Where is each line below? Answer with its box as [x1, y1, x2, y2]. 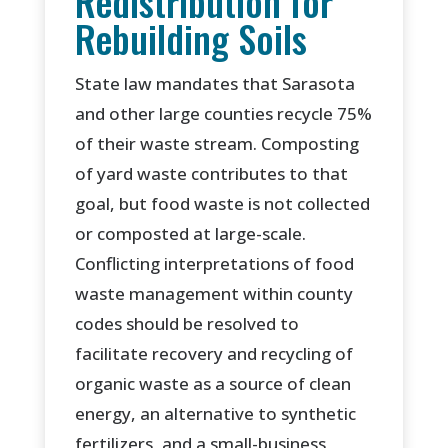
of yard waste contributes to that [74, 162, 348, 186]
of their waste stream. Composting [74, 132, 359, 156]
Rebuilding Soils [74, 11, 307, 67]
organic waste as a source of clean [74, 372, 351, 396]
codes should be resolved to [74, 312, 299, 336]
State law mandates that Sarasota [74, 72, 355, 96]
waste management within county [74, 282, 353, 306]
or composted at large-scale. [74, 222, 306, 246]
